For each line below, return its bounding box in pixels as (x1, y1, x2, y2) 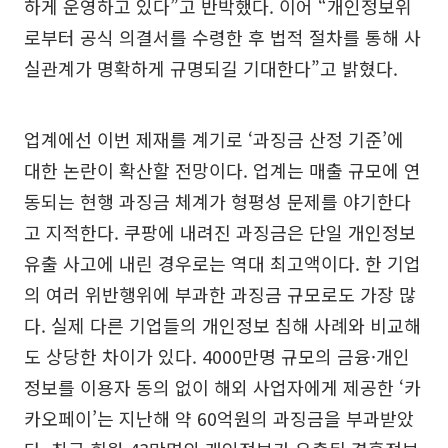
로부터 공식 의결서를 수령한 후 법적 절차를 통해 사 (24, 24, 421, 51)
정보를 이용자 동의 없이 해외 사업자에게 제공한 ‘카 (24, 374, 421, 401)
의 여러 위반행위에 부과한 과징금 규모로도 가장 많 (24, 281, 416, 308)
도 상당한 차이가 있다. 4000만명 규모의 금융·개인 (24, 343, 410, 370)
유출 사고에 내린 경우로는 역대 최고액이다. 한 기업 (24, 250, 421, 277)
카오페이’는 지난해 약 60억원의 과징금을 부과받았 (24, 405, 414, 432)
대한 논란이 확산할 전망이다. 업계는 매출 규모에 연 (24, 157, 421, 184)
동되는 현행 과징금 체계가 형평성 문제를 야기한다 (24, 188, 411, 215)
